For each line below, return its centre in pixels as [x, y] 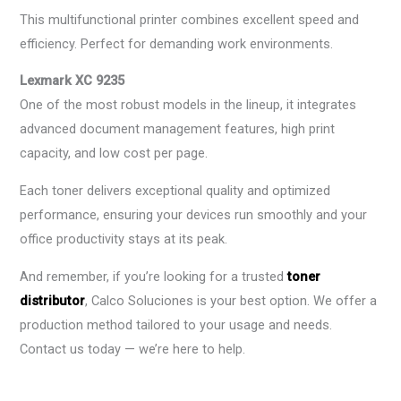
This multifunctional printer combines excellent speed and [190, 19]
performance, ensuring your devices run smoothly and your [194, 215]
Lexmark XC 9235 [73, 81]
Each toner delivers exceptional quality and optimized [175, 191]
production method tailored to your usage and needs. [176, 324]
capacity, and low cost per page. [114, 154]
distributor [53, 300]
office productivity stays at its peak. [124, 239]
